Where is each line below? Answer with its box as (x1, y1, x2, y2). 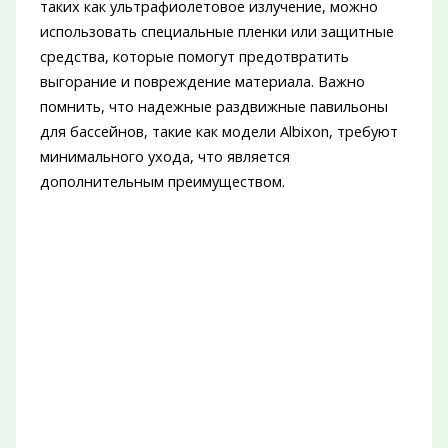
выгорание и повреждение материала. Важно (39, 71, 365, 92)
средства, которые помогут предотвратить (39, 46, 349, 67)
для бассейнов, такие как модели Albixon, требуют (39, 121, 398, 142)
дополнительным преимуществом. (39, 171, 285, 192)
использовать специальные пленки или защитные (39, 21, 394, 42)
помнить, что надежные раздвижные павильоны (39, 96, 388, 117)
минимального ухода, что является (39, 146, 290, 167)
